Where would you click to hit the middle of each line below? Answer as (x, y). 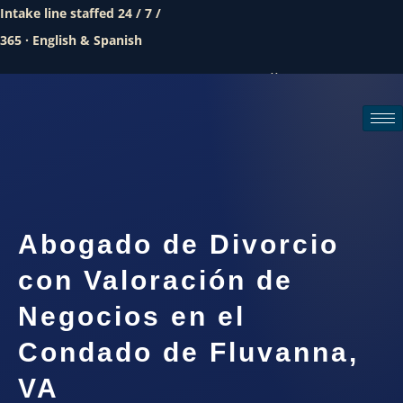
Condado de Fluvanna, (188, 353)
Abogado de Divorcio (179, 245)
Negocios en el (132, 317)
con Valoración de (156, 281)
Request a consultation (309, 165)
